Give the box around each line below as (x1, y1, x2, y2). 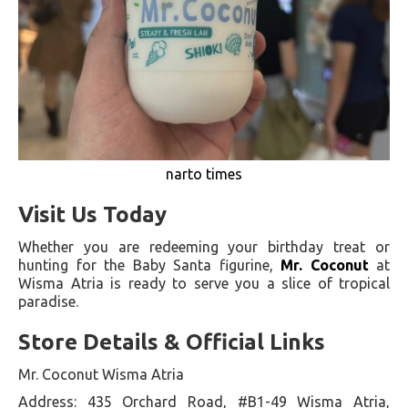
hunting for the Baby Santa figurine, (18, 256, 280, 273)
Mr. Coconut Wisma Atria (18, 365, 184, 382)
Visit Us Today (18, 201, 167, 227)
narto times (166, 165, 242, 182)
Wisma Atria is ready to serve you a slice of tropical (18, 274, 390, 291)
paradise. (18, 292, 78, 310)
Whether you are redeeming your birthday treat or (18, 238, 390, 255)
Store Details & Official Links (18, 329, 325, 354)
